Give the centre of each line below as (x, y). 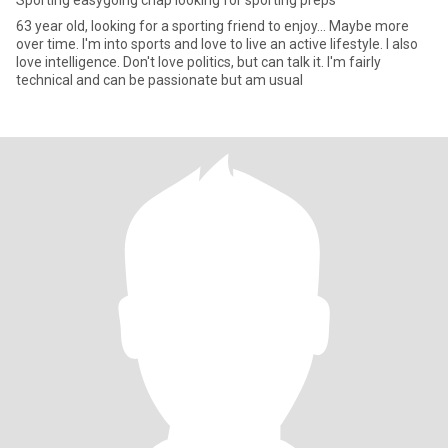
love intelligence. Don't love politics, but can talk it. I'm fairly (198, 62)
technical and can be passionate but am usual (159, 80)
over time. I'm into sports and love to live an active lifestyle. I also (217, 44)
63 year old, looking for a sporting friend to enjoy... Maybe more (212, 26)
